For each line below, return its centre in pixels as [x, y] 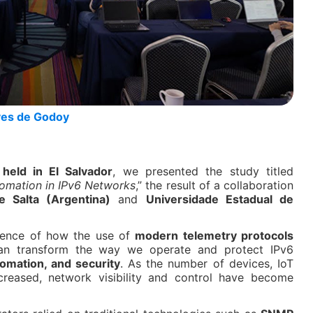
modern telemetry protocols [214, 235]
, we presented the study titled [203, 171]
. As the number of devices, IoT [207, 263]
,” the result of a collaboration [215, 185]
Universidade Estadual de [220, 199]
